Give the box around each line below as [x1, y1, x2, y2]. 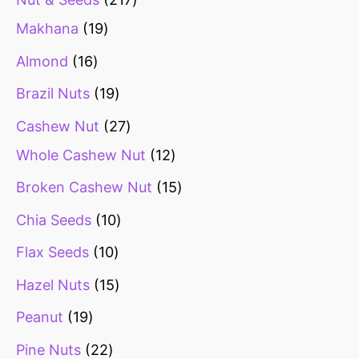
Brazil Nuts [16, 85, 90, 103]
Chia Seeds [16, 211, 91, 228]
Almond [16, 52, 68, 70]
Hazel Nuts [16, 276, 90, 293]
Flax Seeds [16, 244, 89, 261]
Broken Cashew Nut [16, 179, 152, 196]
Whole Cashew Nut [16, 146, 146, 163]
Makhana [16, 20, 79, 38]
